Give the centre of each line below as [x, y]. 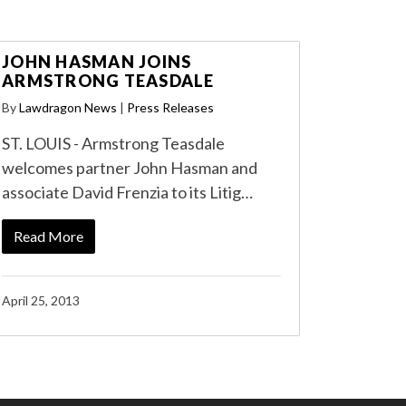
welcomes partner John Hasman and [130, 168]
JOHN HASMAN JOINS [97, 62]
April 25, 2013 [41, 300]
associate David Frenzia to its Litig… [127, 192]
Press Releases [170, 107]
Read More [48, 236]
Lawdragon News [68, 107]
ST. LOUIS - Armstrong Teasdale [113, 143]
